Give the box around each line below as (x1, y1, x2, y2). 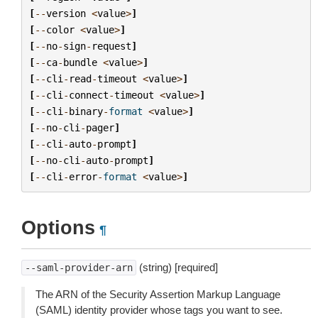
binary (68, 105, 103, 117)
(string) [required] (136, 261, 218, 273)
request (91, 40, 131, 52)
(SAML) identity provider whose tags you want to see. (35, 304, 283, 316)
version (45, 7, 86, 19)
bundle (62, 56, 97, 68)
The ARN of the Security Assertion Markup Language (35, 288, 280, 300)
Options (21, 217, 95, 238)
